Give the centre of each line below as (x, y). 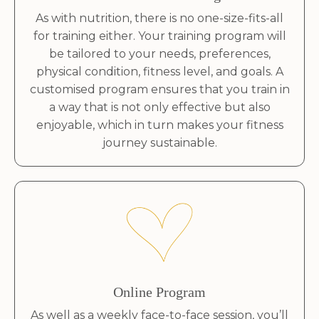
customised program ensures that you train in (159, 90)
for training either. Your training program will (159, 36)
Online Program (159, 292)
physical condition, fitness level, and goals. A (159, 72)
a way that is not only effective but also (159, 108)
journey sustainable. (159, 143)
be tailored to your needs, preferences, (159, 54)
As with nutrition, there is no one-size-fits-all (159, 19)
